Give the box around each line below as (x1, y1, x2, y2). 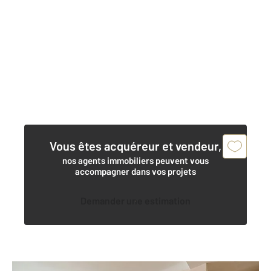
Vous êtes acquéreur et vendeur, (50, 139, 221, 154)
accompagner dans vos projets (75, 166, 196, 177)
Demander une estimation (87, 195, 191, 207)
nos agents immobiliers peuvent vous (62, 155, 209, 166)
